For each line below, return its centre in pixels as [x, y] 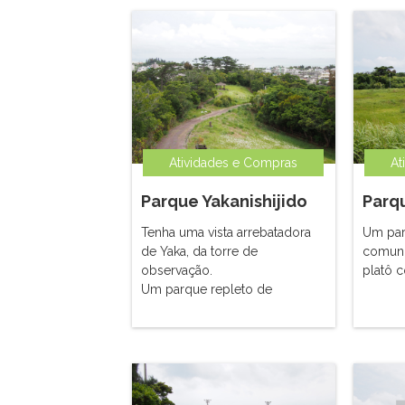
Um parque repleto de [207, 289]
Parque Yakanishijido [224, 201]
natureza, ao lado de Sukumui [227, 308]
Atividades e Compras [233, 163]
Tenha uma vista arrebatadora [226, 232]
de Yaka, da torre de [199, 251]
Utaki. [156, 327]
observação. [177, 270]
